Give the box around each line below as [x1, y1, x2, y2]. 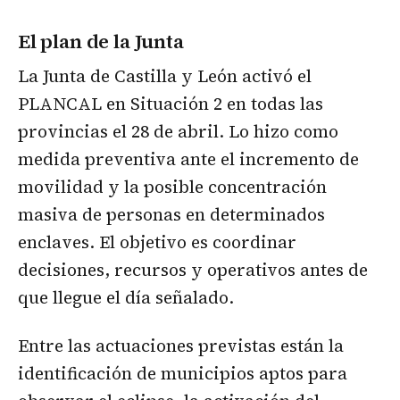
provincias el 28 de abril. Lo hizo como [18, 119, 338, 143]
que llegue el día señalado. [18, 285, 234, 309]
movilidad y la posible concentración [18, 174, 327, 198]
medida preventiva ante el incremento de [18, 146, 359, 171]
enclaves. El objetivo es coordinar [18, 229, 296, 254]
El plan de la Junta [18, 27, 184, 54]
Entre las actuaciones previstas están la [18, 333, 344, 357]
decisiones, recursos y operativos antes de [18, 257, 368, 281]
